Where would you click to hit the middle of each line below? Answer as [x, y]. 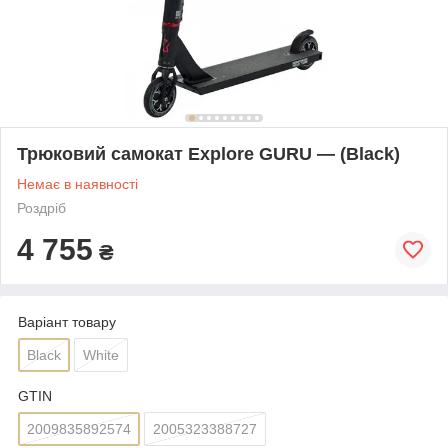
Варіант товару [67, 321]
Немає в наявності [77, 183]
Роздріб [41, 207]
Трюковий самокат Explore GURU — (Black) [208, 153]
